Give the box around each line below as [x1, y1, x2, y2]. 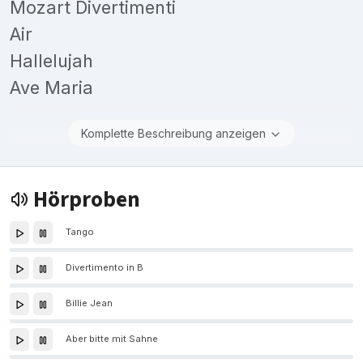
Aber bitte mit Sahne [66, 333, 158, 345]
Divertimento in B [66, 262, 143, 274]
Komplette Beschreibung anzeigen [81, 126, 266, 140]
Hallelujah [10, 49, 93, 71]
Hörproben [29, 183, 140, 216]
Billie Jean [66, 297, 113, 310]
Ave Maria [10, 76, 93, 98]
